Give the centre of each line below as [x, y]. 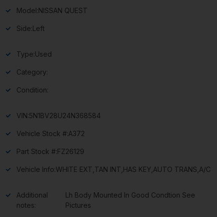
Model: [27, 11]
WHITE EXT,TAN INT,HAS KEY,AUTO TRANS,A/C [133, 170]
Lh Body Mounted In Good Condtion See [130, 195]
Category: [32, 72]
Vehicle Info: [36, 170]
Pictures [78, 205]
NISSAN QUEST [63, 11]
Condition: [32, 90]
